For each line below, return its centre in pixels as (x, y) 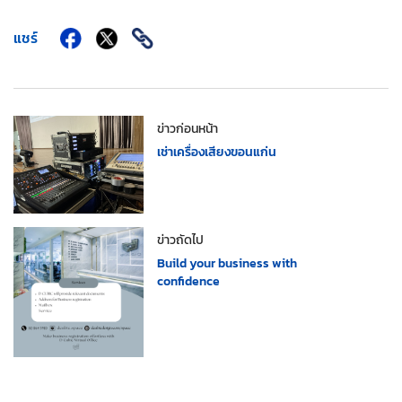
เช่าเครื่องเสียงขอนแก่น (217, 152)
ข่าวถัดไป (180, 240)
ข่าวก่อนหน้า (188, 128)
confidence (188, 281)
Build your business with (227, 263)
